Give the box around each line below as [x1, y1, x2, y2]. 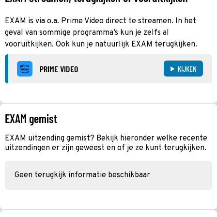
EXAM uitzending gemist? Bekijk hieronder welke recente [5, 133, 207, 143]
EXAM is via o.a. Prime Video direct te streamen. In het [5, 16, 196, 26]
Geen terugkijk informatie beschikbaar [15, 170, 150, 180]
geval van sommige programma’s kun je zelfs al [5, 28, 169, 38]
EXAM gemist [5, 111, 57, 125]
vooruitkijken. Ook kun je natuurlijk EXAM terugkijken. [5, 39, 197, 49]
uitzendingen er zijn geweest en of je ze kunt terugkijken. [5, 143, 206, 153]
